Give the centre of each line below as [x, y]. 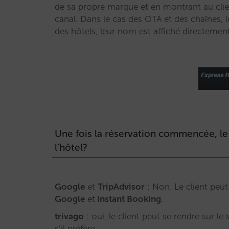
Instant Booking [128, 199]
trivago [69, 216]
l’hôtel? [71, 147]
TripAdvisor [121, 187]
